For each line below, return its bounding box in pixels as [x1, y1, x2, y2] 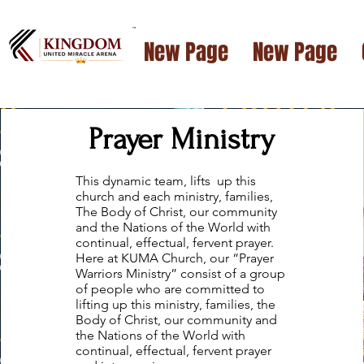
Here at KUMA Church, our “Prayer [75, 249, 274, 266]
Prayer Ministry [89, 121, 275, 156]
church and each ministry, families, [75, 188, 273, 204]
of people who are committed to [75, 280, 265, 297]
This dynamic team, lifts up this [75, 172, 256, 188]
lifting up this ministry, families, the [75, 296, 275, 312]
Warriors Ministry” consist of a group [75, 265, 285, 281]
